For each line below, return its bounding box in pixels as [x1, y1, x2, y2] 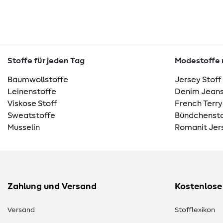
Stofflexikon [175, 207, 215, 214]
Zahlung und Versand [7, 182, 97, 192]
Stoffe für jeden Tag [7, 57, 85, 65]
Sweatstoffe [7, 111, 55, 120]
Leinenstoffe [7, 88, 56, 96]
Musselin [7, 123, 40, 132]
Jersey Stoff [175, 76, 221, 84]
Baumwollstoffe [7, 76, 68, 84]
